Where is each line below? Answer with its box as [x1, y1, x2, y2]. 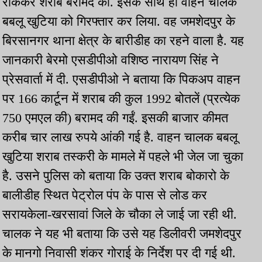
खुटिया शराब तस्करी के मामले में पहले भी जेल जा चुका [2, 149, 243, 164]
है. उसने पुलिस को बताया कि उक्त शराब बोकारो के [2, 168, 229, 184]
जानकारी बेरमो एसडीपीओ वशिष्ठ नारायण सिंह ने [2, 53, 219, 68]
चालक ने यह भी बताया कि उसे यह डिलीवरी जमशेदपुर [2, 226, 242, 242]
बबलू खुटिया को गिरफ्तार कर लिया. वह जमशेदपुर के [2, 14, 235, 29]
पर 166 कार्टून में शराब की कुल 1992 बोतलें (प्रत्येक [2, 91, 240, 106]
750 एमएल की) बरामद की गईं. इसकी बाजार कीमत [2, 111, 228, 126]
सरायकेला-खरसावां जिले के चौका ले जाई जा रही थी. [2, 207, 237, 222]
